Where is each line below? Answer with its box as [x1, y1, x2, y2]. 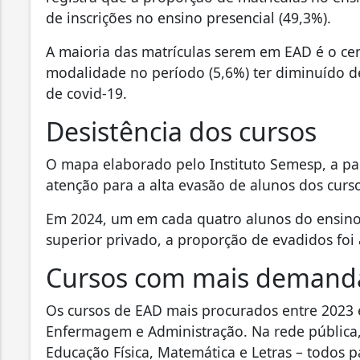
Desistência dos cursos [46, 113, 317, 149]
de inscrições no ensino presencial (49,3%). [46, 7, 331, 27]
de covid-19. [46, 83, 127, 103]
